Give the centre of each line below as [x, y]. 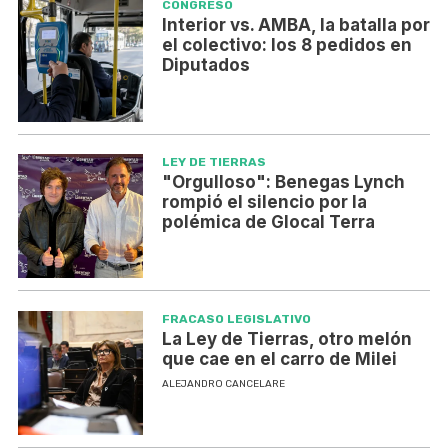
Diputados [205, 65]
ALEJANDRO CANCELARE [223, 383]
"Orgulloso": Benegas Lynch [283, 181]
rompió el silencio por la [264, 201]
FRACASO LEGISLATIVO [236, 318]
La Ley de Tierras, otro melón [286, 338]
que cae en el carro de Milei [279, 358]
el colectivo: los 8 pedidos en [286, 45]
